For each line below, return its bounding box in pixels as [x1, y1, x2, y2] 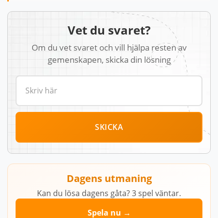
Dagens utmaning [66, 172, 152, 185]
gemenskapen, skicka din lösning [47, 54, 171, 65]
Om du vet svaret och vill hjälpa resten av [31, 41, 187, 53]
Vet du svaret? [68, 22, 150, 38]
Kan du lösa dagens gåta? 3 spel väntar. [37, 188, 181, 199]
